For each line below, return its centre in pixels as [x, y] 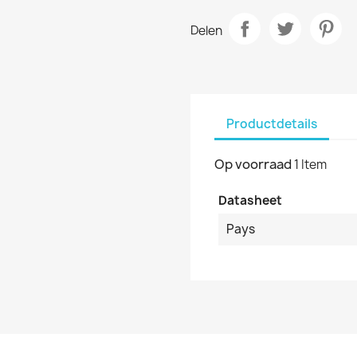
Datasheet [250, 200]
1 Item [310, 165]
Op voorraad [253, 164]
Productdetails [272, 124]
